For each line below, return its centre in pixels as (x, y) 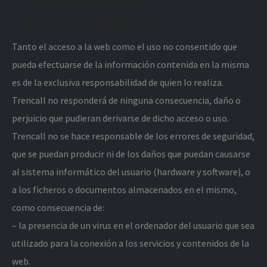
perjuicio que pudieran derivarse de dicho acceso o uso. (120, 118)
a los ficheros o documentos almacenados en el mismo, (124, 190)
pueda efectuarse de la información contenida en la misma (131, 64)
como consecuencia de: (58, 207)
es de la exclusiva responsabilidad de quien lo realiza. (118, 82)
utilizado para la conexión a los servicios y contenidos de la (131, 243)
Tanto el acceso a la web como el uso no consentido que (125, 46)
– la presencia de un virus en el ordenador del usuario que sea (133, 225)
